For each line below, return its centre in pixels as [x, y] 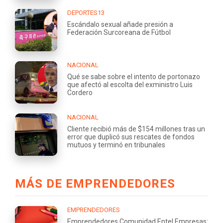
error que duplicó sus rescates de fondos [131, 137]
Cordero [80, 92]
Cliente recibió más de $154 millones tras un [136, 129]
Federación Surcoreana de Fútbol [119, 32]
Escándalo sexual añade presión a [120, 24]
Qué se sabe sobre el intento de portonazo [134, 76]
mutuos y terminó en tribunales [116, 145]
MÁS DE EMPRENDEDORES [95, 183]
